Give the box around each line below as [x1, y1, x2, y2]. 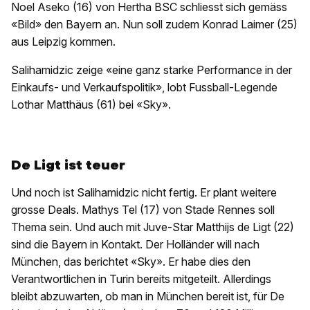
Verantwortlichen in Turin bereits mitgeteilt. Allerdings [11, 272, 271, 286]
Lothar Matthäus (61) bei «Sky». [11, 98, 171, 112]
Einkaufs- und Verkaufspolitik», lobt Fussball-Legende [11, 80, 277, 95]
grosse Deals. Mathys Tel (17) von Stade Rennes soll [11, 203, 275, 217]
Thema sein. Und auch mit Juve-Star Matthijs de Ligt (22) [11, 220, 294, 235]
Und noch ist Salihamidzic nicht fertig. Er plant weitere [11, 185, 277, 200]
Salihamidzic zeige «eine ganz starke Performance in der [11, 63, 292, 77]
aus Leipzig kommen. [11, 35, 116, 49]
